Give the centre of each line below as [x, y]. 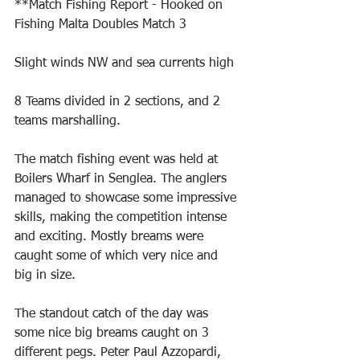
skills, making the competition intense [123, 218]
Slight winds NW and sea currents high [124, 63]
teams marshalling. [67, 121]
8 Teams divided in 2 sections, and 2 [119, 102]
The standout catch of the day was [113, 314]
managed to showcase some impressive [127, 198]
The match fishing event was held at [118, 160]
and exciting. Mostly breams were [111, 237]
